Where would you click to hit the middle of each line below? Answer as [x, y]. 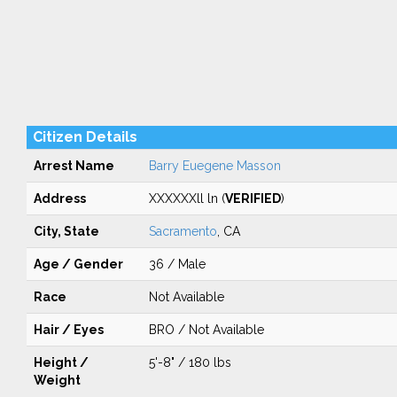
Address [59, 198]
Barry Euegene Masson [214, 166]
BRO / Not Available [206, 330]
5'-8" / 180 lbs [190, 362]
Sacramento [183, 231]
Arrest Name [74, 166]
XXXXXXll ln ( [187, 198]
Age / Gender [78, 264]
